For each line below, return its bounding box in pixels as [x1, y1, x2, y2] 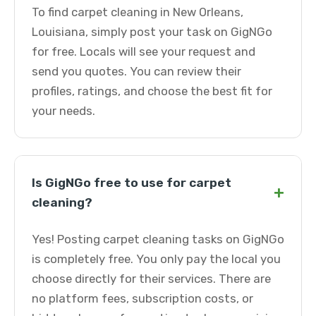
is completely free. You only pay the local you [32, 252, 281, 266]
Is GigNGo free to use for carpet [32, 176, 231, 190]
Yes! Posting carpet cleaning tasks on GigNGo [32, 232, 284, 246]
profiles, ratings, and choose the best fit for [32, 84, 272, 98]
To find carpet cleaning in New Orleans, [32, 5, 243, 19]
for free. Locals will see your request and [32, 44, 255, 59]
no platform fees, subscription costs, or [32, 291, 253, 305]
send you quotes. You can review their [32, 64, 241, 78]
